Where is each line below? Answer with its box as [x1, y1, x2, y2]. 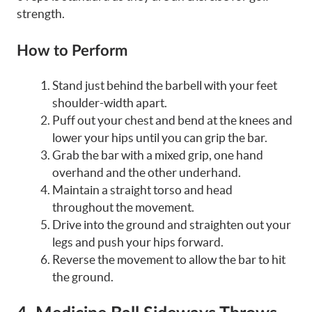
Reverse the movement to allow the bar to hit [52, 253, 286, 267]
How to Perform [17, 43, 127, 59]
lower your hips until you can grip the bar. [52, 131, 267, 145]
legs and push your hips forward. [52, 235, 224, 249]
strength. [17, 6, 65, 20]
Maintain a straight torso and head [52, 183, 233, 197]
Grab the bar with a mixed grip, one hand [52, 148, 263, 162]
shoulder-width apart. [52, 96, 167, 110]
